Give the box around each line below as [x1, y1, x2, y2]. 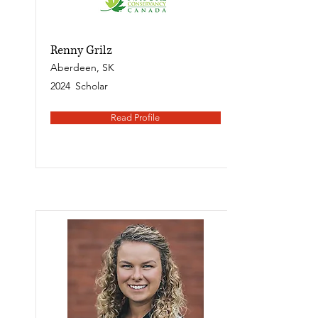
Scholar [75, 79, 108, 92]
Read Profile [111, 112, 160, 123]
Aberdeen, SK [50, 61, 114, 74]
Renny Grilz [50, 42, 112, 58]
